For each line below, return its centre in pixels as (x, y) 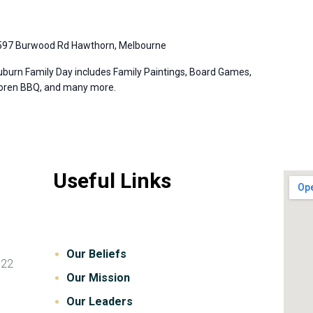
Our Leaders (100, 301)
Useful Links (112, 180)
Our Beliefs (97, 254)
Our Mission (99, 277)
